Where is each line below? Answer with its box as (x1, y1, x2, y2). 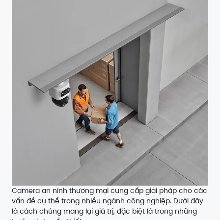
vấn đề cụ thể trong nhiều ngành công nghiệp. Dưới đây (12, 196, 203, 206)
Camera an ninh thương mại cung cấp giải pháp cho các (12, 186, 207, 196)
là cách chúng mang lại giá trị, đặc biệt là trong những (12, 206, 197, 217)
